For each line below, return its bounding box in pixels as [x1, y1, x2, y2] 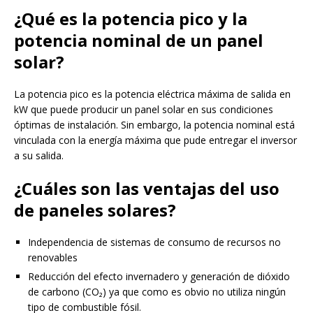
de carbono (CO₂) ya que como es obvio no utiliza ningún [28, 284, 286, 298]
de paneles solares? [14, 198, 176, 221]
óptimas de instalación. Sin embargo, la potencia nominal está [14, 117, 295, 131]
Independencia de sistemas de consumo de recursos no [28, 235, 281, 249]
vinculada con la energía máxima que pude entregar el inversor [14, 133, 297, 147]
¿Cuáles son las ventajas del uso [14, 176, 279, 200]
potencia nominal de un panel [14, 28, 263, 52]
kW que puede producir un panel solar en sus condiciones [14, 102, 273, 116]
